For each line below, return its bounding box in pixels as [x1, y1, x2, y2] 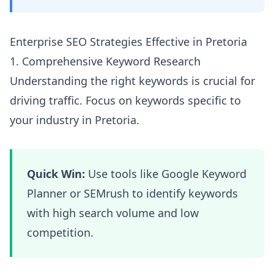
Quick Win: [27, 166, 85, 181]
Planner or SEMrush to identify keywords [27, 186, 238, 201]
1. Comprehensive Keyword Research [10, 54, 201, 68]
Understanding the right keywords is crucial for [10, 73, 255, 88]
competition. [27, 225, 94, 240]
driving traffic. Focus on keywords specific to [10, 93, 241, 108]
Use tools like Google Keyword [85, 166, 246, 181]
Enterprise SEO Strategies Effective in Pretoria [10, 34, 247, 49]
